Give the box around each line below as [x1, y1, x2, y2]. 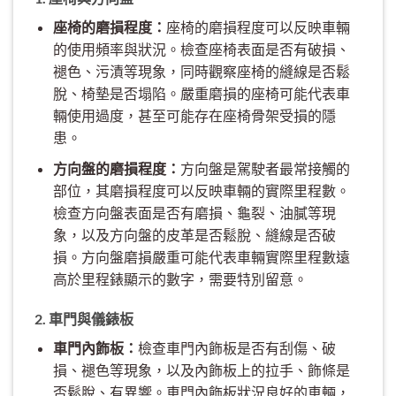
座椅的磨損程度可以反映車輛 [165, 18, 350, 35]
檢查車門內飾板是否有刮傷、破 [137, 339, 336, 357]
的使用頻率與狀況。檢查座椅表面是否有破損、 [52, 40, 350, 57]
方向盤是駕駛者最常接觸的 [179, 159, 350, 177]
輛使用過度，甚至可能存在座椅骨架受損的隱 [52, 106, 336, 124]
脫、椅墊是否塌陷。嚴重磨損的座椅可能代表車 [52, 84, 350, 102]
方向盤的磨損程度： [52, 159, 180, 177]
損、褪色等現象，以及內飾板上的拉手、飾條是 [52, 362, 350, 379]
